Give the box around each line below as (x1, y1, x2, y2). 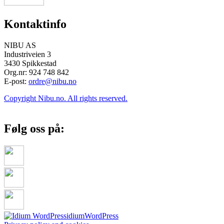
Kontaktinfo (4, 17, 66, 31)
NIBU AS (4, 41, 36, 50)
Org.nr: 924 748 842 (4, 68, 69, 77)
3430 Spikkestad (4, 59, 56, 68)
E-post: (4, 77, 28, 86)
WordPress (84, 211, 118, 220)
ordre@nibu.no (28, 77, 76, 86)
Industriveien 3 (4, 50, 51, 59)
